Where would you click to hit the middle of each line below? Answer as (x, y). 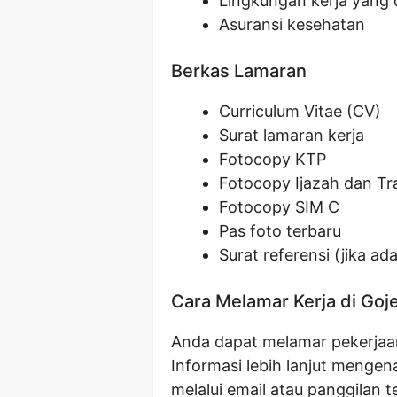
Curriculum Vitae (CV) (300, 111)
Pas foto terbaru (280, 230)
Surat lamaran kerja (292, 135)
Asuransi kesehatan (292, 24)
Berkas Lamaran (239, 70)
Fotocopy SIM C (279, 206)
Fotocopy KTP (272, 159)
